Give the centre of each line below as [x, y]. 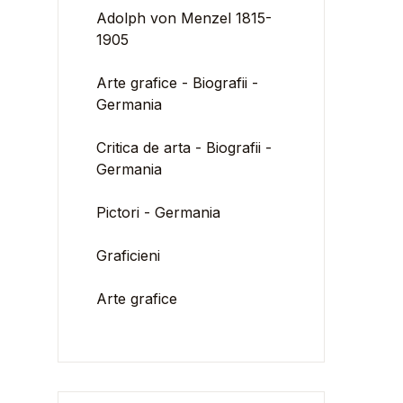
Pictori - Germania [159, 212]
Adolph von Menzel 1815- [184, 18]
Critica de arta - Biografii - [184, 148]
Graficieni [129, 255]
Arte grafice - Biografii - [178, 83]
